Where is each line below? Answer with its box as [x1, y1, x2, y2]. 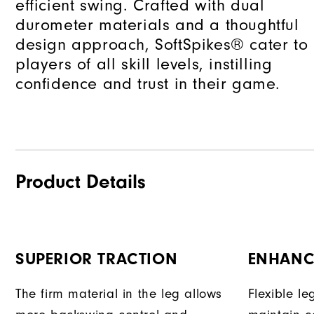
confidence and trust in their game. [15, 74, 281, 94]
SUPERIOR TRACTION [15, 250, 178, 269]
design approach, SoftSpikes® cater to [15, 34, 308, 55]
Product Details [15, 170, 146, 193]
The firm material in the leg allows [15, 286, 223, 302]
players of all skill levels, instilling [15, 54, 273, 74]
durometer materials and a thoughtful [15, 15, 299, 35]
